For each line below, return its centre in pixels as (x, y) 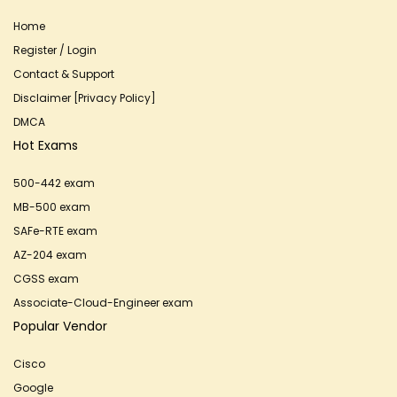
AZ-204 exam (50, 255)
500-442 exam (54, 183)
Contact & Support (64, 74)
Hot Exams (46, 145)
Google (33, 388)
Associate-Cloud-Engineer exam (103, 303)
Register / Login (55, 50)
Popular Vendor (60, 326)
